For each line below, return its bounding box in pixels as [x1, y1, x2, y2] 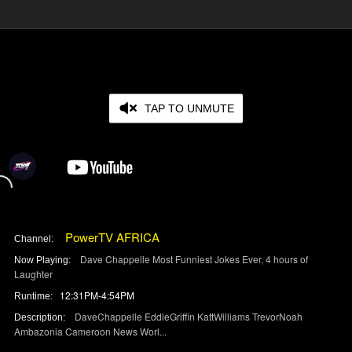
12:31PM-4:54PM [59, 288, 134, 302]
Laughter [13, 266, 53, 280]
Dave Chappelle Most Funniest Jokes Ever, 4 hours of [79, 251, 308, 266]
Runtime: [13, 290, 60, 302]
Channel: [13, 233, 63, 244]
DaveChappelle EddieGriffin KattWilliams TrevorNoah [74, 309, 302, 323]
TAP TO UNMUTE [145, 101, 234, 115]
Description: [13, 311, 75, 323]
